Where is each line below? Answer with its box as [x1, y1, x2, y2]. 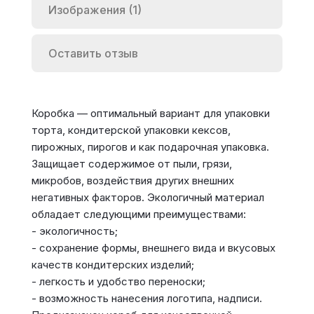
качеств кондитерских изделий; [31, 258, 194, 271]
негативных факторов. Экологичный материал [31, 191, 264, 204]
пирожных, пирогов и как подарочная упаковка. [31, 140, 269, 153]
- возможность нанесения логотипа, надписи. [31, 292, 262, 305]
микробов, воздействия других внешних [31, 174, 234, 187]
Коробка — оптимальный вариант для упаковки [31, 107, 270, 120]
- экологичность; [31, 224, 118, 238]
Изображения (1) [48, 3, 142, 17]
